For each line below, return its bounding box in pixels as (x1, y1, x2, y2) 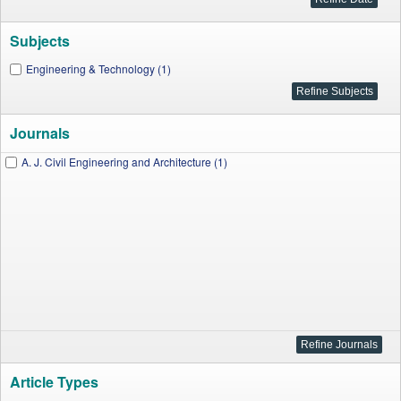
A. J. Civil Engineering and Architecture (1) (21, 154, 227, 169)
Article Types (10, 371, 98, 392)
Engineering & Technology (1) (26, 61, 171, 76)
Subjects (10, 30, 70, 51)
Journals (10, 123, 70, 143)
